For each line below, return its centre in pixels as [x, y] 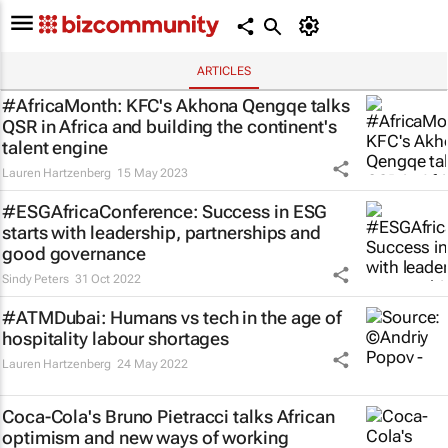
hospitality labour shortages [116, 338]
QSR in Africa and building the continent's [169, 126]
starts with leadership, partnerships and [161, 232]
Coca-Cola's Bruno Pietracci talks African [168, 416]
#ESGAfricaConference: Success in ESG [165, 211]
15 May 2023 [152, 173]
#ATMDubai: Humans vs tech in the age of [172, 317]
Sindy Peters [35, 279]
